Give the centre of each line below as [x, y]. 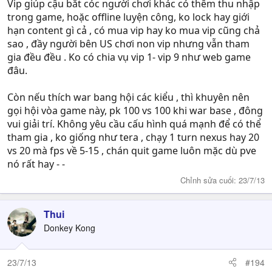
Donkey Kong [70, 227]
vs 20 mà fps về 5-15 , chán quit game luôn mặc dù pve [132, 151]
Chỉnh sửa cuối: [209, 180]
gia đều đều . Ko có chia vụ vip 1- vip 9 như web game [129, 57]
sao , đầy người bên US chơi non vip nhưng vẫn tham [128, 44]
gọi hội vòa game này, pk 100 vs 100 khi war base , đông [135, 110]
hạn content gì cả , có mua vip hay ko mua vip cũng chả [134, 30]
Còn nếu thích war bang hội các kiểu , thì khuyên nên [128, 97]
